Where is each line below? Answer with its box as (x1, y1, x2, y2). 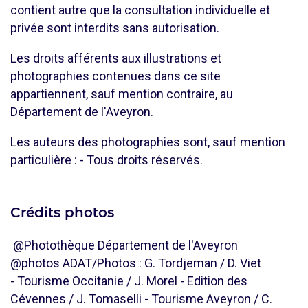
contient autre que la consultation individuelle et (10, 3, 270, 17)
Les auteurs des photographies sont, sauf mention (10, 135, 285, 149)
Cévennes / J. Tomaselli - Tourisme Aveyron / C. (10, 291, 272, 306)
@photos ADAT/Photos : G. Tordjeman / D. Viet (10, 256, 261, 270)
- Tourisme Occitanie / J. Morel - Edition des (10, 274, 247, 288)
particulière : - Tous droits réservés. (10, 153, 203, 167)
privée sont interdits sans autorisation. (10, 21, 219, 35)
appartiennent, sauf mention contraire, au (10, 87, 233, 101)
